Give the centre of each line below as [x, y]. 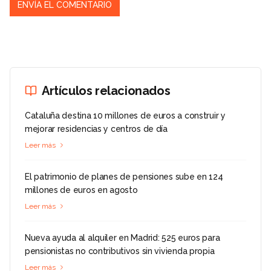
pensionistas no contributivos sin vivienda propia [120, 251]
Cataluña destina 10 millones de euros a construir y [125, 116]
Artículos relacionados [106, 91]
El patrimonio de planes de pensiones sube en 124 [124, 177]
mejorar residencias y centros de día [96, 129]
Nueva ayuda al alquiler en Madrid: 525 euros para [122, 238]
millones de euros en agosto [81, 190]
